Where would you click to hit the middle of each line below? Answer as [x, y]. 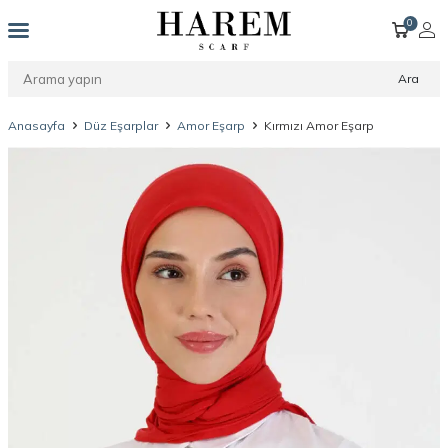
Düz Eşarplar [121, 125]
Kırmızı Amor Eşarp [319, 125]
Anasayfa [36, 125]
